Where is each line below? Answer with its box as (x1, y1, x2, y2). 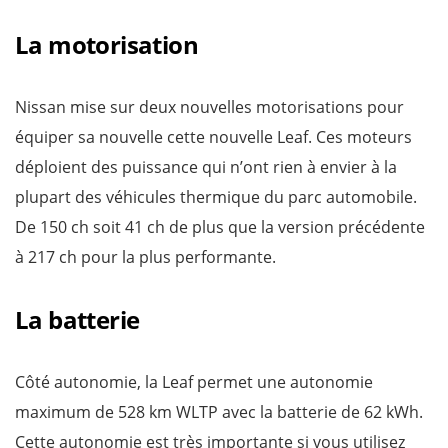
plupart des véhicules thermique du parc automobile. (15, 185, 417, 208)
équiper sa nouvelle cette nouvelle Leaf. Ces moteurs (15, 125, 412, 148)
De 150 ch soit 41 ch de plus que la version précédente (15, 215, 425, 238)
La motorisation (15, 27, 198, 61)
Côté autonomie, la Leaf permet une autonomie (15, 370, 373, 393)
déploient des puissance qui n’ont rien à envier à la (15, 155, 397, 178)
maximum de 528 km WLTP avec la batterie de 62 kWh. (15, 400, 423, 423)
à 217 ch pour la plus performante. (15, 245, 276, 268)
